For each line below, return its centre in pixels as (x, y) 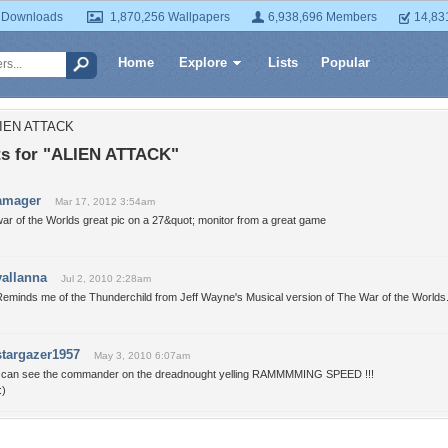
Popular (345, 62)
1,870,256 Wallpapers (170, 17)
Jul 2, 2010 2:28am (106, 278)
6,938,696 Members (322, 17)
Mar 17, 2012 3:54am (105, 201)
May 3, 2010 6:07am (142, 355)
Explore (203, 62)
